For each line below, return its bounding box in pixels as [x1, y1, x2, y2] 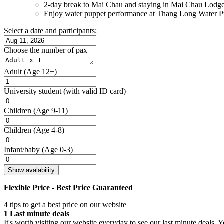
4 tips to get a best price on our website [4, 200, 126, 209]
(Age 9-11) [33, 106, 68, 115]
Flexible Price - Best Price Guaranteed [4, 183, 133, 192]
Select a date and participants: [4, 26, 97, 35]
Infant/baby [4, 145, 40, 154]
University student [4, 86, 61, 95]
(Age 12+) [24, 67, 57, 76]
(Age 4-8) [33, 125, 64, 134]
